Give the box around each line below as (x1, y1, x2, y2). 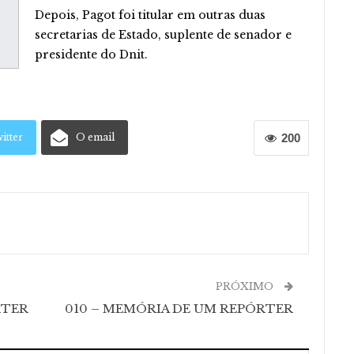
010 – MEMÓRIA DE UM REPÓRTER (65, 301, 294, 316)
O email (76, 131, 115, 143)
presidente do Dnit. (35, 47, 148, 62)
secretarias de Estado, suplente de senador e (35, 28, 292, 42)
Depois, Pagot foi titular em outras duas (35, 8, 265, 22)
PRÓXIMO (216, 280, 277, 293)
